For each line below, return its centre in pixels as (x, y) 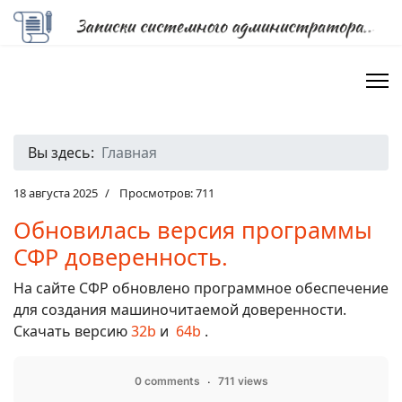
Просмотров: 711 (167, 193)
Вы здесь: (65, 153)
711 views (243, 381)
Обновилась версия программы (193, 230)
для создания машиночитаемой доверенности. (180, 310)
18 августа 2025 (56, 193)
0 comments (167, 381)
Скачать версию (72, 331)
